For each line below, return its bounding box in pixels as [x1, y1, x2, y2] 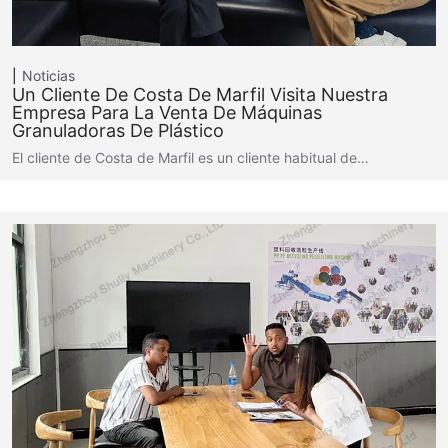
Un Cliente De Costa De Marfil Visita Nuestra [12, 84, 388, 105]
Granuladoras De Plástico [12, 120, 224, 141]
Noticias [22, 67, 75, 84]
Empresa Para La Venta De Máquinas [12, 102, 322, 123]
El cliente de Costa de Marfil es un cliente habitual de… [12, 149, 369, 166]
